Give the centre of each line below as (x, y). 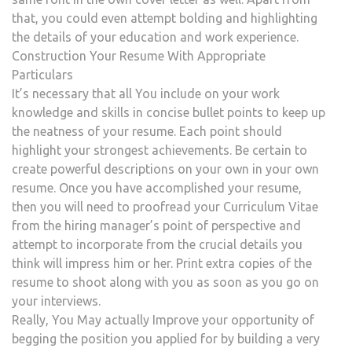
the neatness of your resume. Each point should (147, 131)
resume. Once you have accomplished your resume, (157, 187)
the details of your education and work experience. (155, 37)
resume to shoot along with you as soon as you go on (165, 282)
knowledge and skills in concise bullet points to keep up (169, 112)
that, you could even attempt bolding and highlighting (165, 18)
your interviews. (56, 301)
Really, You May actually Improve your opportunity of (163, 319)
